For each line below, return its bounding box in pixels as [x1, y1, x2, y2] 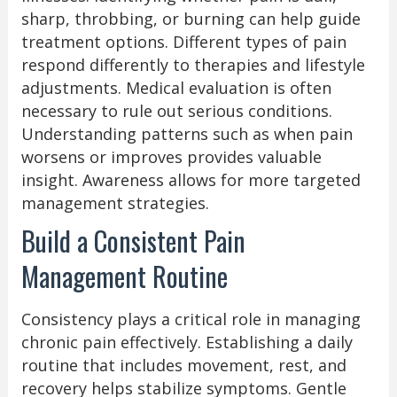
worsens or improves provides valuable [20, 145, 322, 167]
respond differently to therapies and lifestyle [20, 53, 365, 75]
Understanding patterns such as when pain [20, 122, 353, 144]
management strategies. [20, 191, 209, 214]
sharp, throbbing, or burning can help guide [20, 7, 361, 29]
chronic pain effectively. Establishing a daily [20, 331, 353, 353]
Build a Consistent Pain [20, 220, 245, 261]
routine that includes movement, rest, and [20, 354, 346, 376]
